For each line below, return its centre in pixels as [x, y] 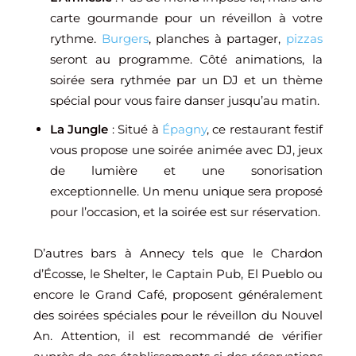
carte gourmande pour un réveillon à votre [186, 17]
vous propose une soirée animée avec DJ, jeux [186, 149]
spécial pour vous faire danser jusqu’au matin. [185, 100]
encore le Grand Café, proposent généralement [178, 294]
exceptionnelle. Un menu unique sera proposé [186, 191]
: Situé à [135, 129]
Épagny [184, 129]
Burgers [125, 38]
